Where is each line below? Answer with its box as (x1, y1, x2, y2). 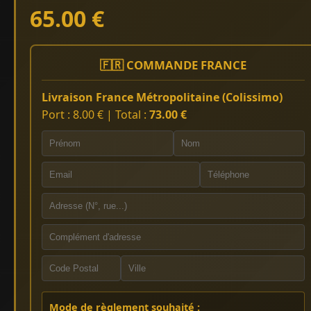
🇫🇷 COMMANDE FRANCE (100, 56, 247, 73)
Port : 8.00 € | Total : (42, 106, 149, 122)
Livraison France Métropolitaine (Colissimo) (42, 89, 283, 105)
